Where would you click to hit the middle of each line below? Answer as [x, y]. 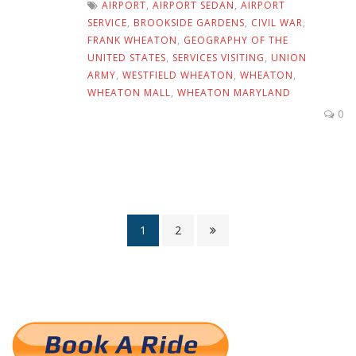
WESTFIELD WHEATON [178, 75]
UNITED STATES [127, 57]
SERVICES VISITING [219, 57]
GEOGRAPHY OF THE [236, 40]
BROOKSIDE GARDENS [189, 22]
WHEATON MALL [129, 92]
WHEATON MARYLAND [234, 92]
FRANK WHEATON [132, 40]
